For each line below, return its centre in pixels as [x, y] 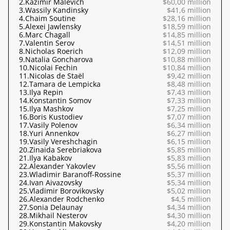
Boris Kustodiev [56, 117]
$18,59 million [187, 26]
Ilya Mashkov [51, 109]
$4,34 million [189, 207]
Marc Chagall [48, 35]
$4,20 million [189, 224]
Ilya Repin [46, 92]
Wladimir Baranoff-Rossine [75, 174]
